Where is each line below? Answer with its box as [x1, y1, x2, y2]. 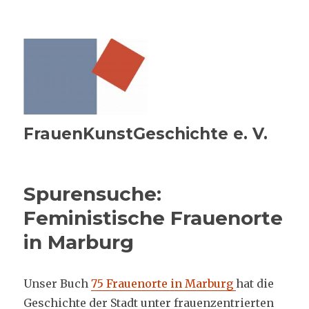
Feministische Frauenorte [23, 206, 283, 230]
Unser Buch [23, 276, 92, 290]
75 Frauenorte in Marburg [91, 276, 234, 290]
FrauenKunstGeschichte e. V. [23, 123, 268, 143]
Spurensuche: [23, 181, 162, 206]
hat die [236, 276, 275, 290]
